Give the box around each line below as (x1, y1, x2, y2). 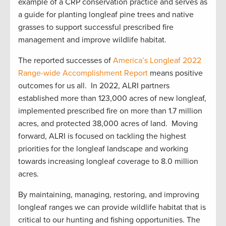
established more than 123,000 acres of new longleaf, (18, 93, 206, 104)
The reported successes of (18, 55, 113, 66)
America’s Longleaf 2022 (113, 55, 201, 66)
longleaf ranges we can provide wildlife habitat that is (18, 202, 206, 213)
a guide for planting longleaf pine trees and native (18, 10, 194, 20)
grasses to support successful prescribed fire (18, 22, 174, 33)
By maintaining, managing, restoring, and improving (18, 190, 199, 200)
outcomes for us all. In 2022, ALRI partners (18, 81, 169, 91)
